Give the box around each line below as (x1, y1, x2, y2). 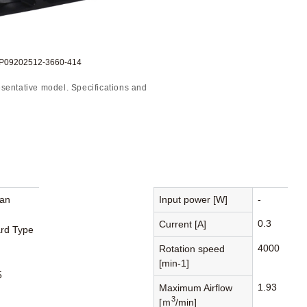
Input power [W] (159, 193, 228, 205)
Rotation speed (159, 243, 225, 254)
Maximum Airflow (159, 282, 233, 293)
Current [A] (159, 218, 207, 230)
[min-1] (159, 257, 190, 269)
